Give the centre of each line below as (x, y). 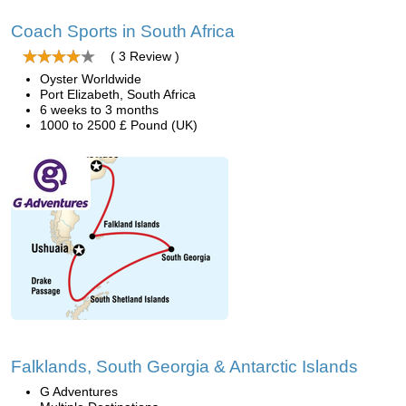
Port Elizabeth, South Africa (118, 94)
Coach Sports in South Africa (123, 31)
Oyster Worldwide (91, 79)
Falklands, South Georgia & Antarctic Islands (184, 367)
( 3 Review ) (145, 56)
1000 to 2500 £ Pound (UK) (119, 125)
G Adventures (79, 391)
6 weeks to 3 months (99, 110)
